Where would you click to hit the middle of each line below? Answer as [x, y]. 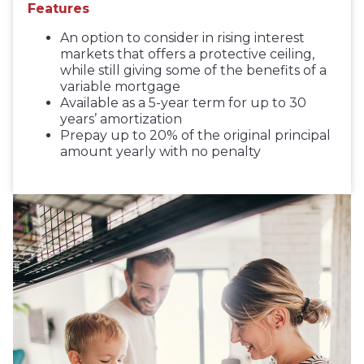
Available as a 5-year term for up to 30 [184, 103]
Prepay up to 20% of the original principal [196, 136]
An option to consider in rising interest [183, 38]
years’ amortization [121, 119]
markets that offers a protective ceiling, [188, 54]
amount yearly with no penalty [161, 152]
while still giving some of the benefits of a [194, 71]
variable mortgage [121, 87]
